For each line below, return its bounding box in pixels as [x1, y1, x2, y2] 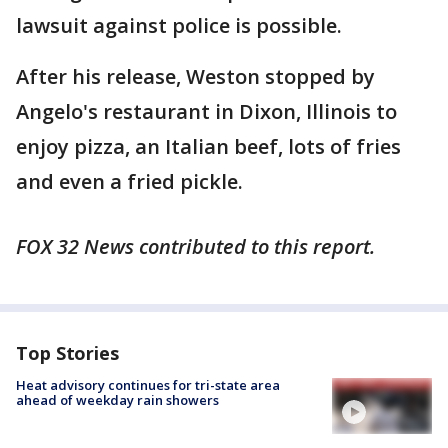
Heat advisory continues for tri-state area [16, 375, 280, 394]
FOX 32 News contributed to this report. [16, 232, 375, 260]
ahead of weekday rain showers [16, 390, 219, 409]
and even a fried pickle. [16, 167, 243, 195]
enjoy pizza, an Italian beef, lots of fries [16, 132, 401, 160]
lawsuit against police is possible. [16, 11, 342, 39]
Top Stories [16, 340, 119, 365]
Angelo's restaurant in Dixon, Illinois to [16, 97, 397, 125]
